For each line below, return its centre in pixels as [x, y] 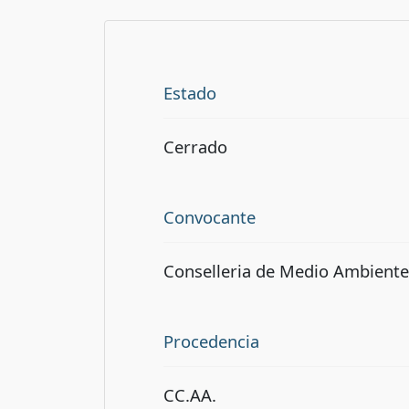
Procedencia [211, 341]
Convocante [210, 216]
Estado [190, 93]
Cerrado [195, 146]
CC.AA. [190, 394]
